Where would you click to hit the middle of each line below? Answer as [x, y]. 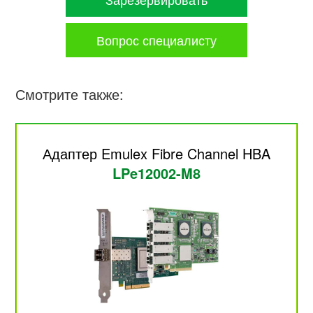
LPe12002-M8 [156, 173]
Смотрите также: [70, 94]
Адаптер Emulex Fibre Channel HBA [156, 154]
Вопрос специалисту [156, 39]
